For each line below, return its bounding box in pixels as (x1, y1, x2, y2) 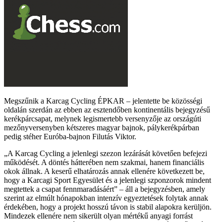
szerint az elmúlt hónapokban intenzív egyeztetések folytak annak (4, 193, 208, 202)
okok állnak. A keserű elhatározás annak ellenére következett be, (4, 166, 205, 175)
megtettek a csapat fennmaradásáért (4, 184, 114, 193)
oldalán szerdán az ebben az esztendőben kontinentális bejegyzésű (4, 105, 210, 114)
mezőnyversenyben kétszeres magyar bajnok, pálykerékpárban (4, 123, 199, 132)
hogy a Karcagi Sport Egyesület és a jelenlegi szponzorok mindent (4, 175, 211, 184)
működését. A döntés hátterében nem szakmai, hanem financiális (4, 158, 204, 166)
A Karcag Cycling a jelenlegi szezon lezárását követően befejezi (7, 149, 207, 158)
